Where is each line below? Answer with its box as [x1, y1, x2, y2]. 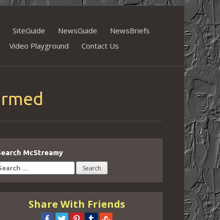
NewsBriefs [110, 26, 150, 35]
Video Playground [9, 41, 69, 51]
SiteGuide [13, 26, 45, 35]
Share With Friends [28, 197, 125, 211]
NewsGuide [58, 26, 97, 35]
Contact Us [82, 41, 119, 51]
